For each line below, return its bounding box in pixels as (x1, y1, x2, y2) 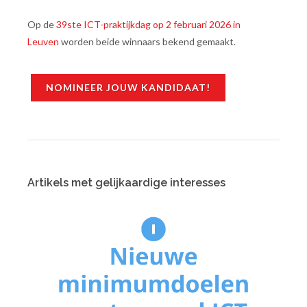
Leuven (27, 35, 59, 47)
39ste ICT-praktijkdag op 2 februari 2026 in (56, 18, 241, 30)
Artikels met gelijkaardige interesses (27, 175, 225, 189)
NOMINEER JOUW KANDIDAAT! (46, 81, 210, 93)
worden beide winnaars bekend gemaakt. (59, 35, 236, 47)
